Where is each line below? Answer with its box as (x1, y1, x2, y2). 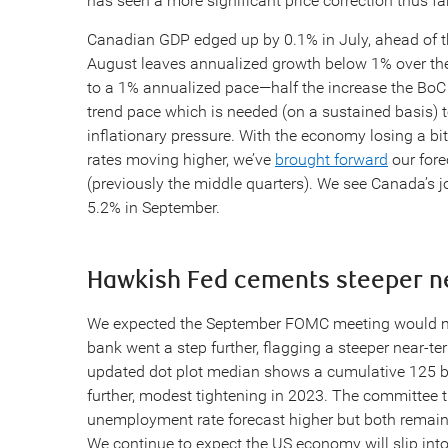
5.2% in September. (87, 198, 220, 217)
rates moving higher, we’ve (87, 150, 275, 169)
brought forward (275, 150, 388, 169)
